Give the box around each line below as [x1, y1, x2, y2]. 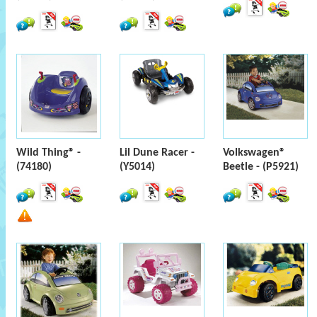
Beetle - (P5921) [223, 161, 299, 173]
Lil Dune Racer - [120, 147, 195, 158]
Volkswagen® [223, 147, 285, 158]
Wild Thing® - [16, 147, 81, 158]
